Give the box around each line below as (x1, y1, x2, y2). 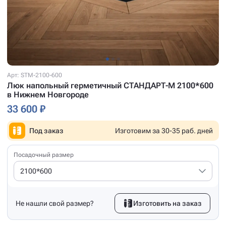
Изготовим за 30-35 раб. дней (115, 126, 213, 135)
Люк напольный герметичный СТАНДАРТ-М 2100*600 (7, 80, 213, 90)
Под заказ (29, 126, 64, 135)
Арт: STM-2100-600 (7, 71, 62, 79)
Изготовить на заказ (133, 199, 202, 207)
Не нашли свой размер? (16, 199, 94, 207)
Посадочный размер (14, 151, 74, 158)
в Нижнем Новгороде (7, 89, 89, 99)
